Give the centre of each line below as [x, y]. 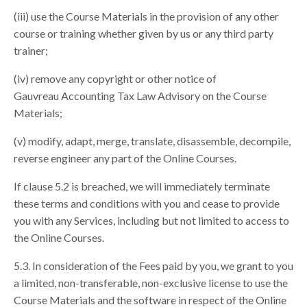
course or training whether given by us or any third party [144, 34]
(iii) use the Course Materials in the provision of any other [146, 16]
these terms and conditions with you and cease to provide [147, 204]
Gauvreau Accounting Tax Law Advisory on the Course [140, 96]
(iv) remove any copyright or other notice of [115, 79]
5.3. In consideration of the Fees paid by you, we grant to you [153, 266]
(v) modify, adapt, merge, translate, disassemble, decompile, [152, 141]
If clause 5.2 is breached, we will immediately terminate [142, 186]
